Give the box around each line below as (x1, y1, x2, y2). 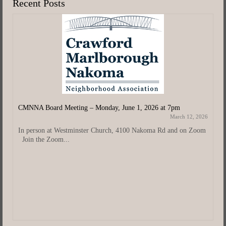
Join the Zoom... (18, 135, 70, 143)
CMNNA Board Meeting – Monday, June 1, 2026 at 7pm (18, 103, 180, 111)
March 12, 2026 (170, 113, 208, 120)
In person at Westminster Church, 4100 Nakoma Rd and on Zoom (18, 126, 206, 134)
